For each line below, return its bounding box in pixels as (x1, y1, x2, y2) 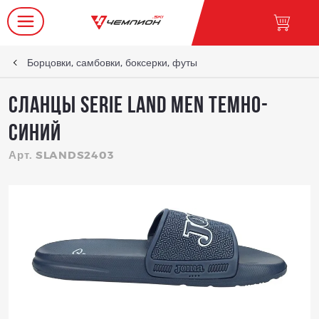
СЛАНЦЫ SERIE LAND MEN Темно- (9, 95, 268, 118)
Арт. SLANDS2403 (9, 148, 114, 161)
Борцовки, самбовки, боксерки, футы (27, 56, 197, 68)
